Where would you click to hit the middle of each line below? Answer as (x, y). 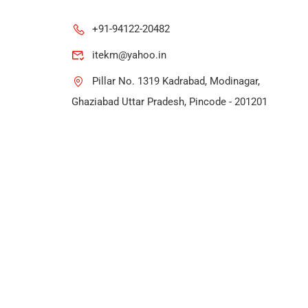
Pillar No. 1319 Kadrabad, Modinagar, (176, 81)
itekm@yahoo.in (129, 55)
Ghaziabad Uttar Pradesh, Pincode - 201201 (169, 101)
